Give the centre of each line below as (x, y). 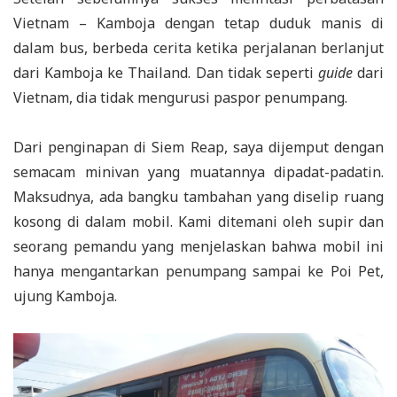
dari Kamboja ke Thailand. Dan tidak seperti (166, 73)
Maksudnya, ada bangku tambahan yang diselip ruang (198, 197)
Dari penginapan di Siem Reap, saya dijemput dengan (198, 147)
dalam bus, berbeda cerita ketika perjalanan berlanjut (198, 48)
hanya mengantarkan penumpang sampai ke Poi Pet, (198, 271)
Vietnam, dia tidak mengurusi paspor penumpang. (180, 97)
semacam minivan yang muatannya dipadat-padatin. (198, 172)
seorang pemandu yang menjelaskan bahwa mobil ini (198, 246)
